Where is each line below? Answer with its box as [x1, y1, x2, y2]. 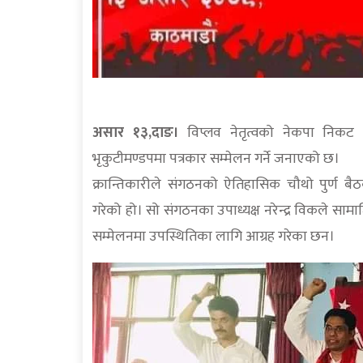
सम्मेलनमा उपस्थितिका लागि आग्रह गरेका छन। [92, 224, 335, 250]
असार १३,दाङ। [92, 121, 179, 146]
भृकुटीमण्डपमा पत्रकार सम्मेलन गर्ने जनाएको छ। [92, 147, 340, 172]
